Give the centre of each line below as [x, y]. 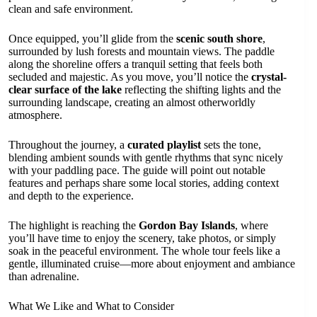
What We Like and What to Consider [91, 306]
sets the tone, [231, 145]
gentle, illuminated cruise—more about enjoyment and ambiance [152, 264]
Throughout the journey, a [68, 145]
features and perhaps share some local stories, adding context [144, 183]
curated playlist [164, 145]
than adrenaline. [44, 277]
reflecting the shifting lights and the [201, 90]
